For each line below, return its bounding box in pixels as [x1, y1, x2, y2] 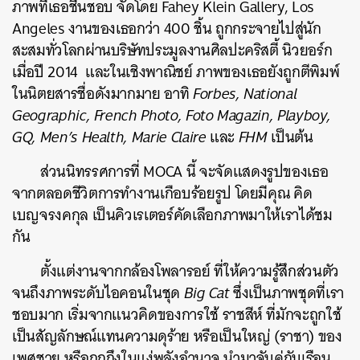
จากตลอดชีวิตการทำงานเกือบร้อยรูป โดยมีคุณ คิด [12, 179, 313, 207]
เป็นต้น [267, 123, 313, 150]
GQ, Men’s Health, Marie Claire [12, 123, 207, 150]
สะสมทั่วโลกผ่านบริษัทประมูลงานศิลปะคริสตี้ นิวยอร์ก [12, 36, 333, 63]
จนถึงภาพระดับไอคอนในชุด [12, 279, 184, 306]
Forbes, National [192, 80, 297, 107]
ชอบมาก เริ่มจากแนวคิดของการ [12, 301, 204, 328]
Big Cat [183, 279, 230, 306]
